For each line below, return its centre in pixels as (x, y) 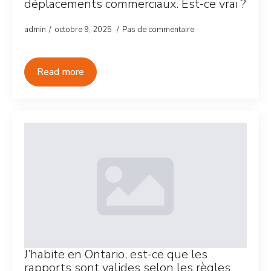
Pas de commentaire (158, 30)
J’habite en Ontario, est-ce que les (116, 254)
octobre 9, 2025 (84, 30)
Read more (60, 72)
